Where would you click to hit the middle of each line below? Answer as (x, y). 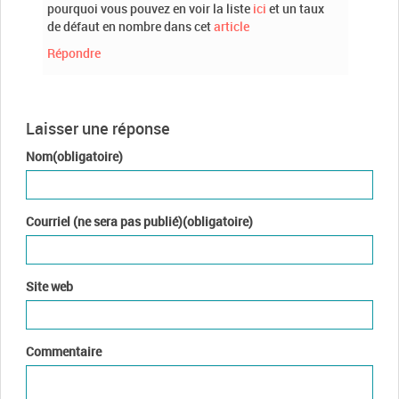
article (232, 26)
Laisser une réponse (98, 128)
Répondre (74, 53)
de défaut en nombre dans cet (130, 26)
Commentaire (64, 351)
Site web (49, 286)
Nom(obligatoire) (74, 156)
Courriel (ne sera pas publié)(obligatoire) (139, 221)
